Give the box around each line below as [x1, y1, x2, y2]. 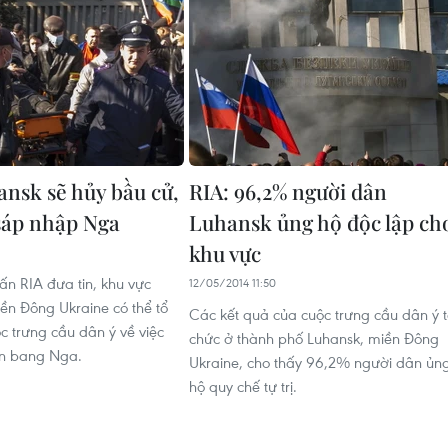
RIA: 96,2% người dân [189, 177, 387, 205]
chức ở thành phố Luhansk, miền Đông [189, 328, 439, 348]
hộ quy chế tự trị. [189, 376, 297, 396]
